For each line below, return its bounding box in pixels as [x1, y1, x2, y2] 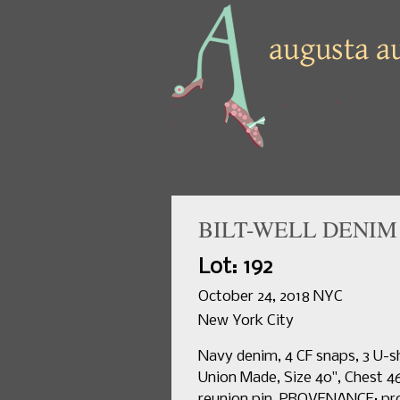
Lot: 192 [198, 256, 273, 279]
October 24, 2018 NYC [198, 288, 343, 305]
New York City [198, 312, 294, 329]
